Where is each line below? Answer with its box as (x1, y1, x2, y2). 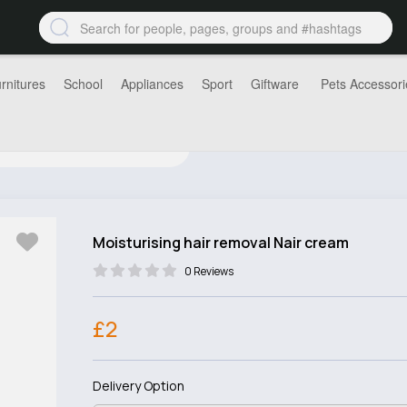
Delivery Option (92, 377, 184, 394)
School (64, 74, 103, 93)
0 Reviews (184, 263, 233, 279)
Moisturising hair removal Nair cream (92, 233, 349, 253)
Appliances (121, 74, 184, 93)
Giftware (251, 74, 299, 93)
